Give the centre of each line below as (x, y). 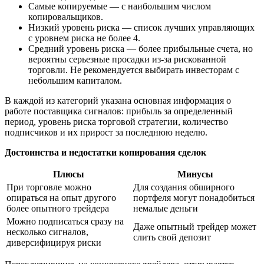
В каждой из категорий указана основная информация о (118, 100)
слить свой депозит (172, 237)
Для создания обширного (184, 187)
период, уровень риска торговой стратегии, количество (116, 121)
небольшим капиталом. (75, 80)
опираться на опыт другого (61, 197)
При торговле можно (49, 187)
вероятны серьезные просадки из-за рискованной (127, 59)
